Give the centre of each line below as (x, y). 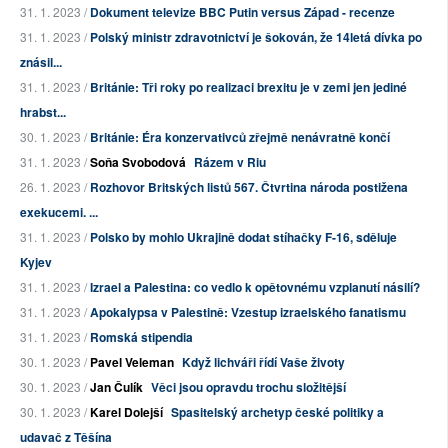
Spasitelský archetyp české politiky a (277, 411)
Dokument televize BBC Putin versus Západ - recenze (242, 11)
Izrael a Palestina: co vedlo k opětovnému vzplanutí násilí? (255, 286)
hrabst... (43, 111)
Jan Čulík (116, 386)
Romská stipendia (141, 336)
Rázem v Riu (230, 161)
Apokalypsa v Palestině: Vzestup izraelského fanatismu (248, 311)
